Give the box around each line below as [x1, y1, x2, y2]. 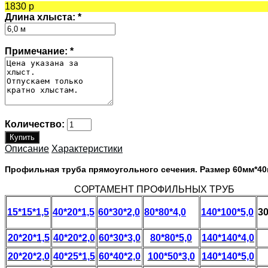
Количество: [5, 118, 65, 129]
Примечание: [5, 45, 70, 56]
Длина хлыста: [5, 11, 78, 22]
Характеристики [51, 143, 123, 154]
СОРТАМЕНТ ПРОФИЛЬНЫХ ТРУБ [74, 184, 234, 194]
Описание [5, 143, 49, 154]
